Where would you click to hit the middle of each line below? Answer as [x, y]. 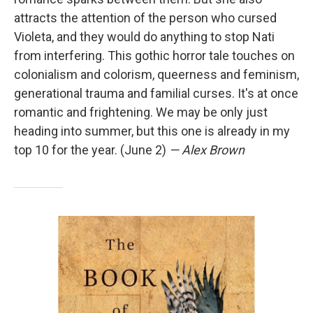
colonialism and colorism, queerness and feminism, [156, 75]
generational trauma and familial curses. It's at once [156, 94]
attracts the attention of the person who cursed [145, 18]
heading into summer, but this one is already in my [152, 131]
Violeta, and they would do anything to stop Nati [144, 37]
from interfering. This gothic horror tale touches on [154, 56]
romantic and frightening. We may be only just [141, 112]
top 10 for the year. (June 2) [92, 150]
